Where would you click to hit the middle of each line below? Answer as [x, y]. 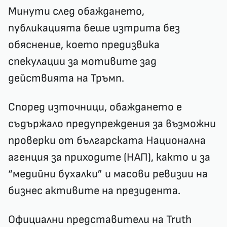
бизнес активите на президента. [96, 191]
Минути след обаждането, [76, 11]
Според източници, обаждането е [95, 107]
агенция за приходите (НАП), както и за [109, 157]
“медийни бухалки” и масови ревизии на [108, 174]
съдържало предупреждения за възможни [112, 124]
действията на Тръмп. [66, 78]
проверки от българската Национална [107, 141]
